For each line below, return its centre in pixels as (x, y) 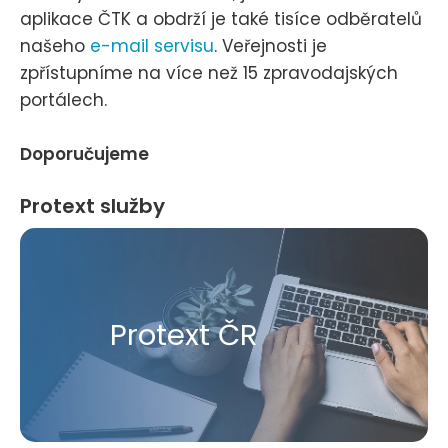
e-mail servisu (152, 46)
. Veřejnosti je (270, 46)
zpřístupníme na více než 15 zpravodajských (209, 73)
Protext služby (92, 206)
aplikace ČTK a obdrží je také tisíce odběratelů (221, 19)
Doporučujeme (84, 154)
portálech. (63, 100)
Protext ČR (184, 334)
